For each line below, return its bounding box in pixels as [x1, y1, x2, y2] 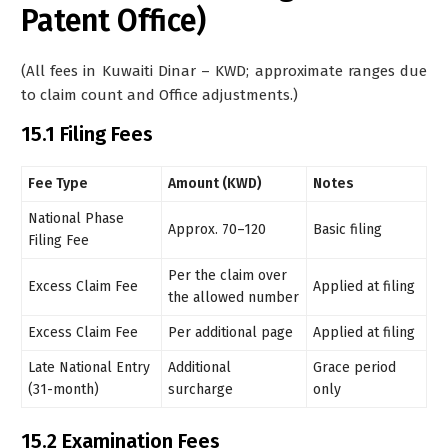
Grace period [313, 358, 397, 376]
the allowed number [168, 288, 300, 306]
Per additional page [168, 323, 294, 341]
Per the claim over [168, 266, 288, 284]
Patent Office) [21, 2, 206, 39]
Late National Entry [28, 358, 151, 376]
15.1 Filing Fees [21, 121, 153, 146]
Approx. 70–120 [168, 220, 267, 238]
